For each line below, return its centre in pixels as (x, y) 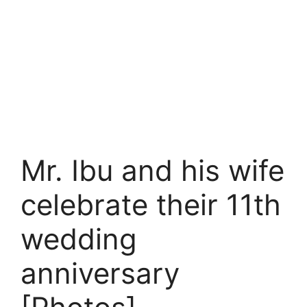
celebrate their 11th (151, 205)
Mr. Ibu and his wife (152, 170)
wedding (79, 239)
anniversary (100, 273)
